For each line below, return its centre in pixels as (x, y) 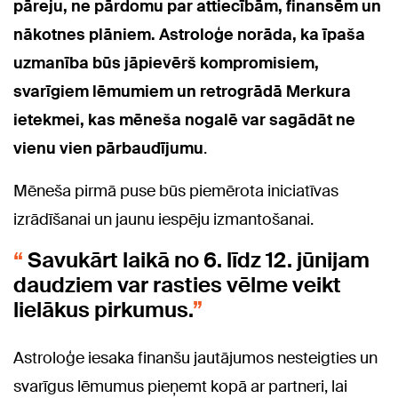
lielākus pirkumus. (103, 310)
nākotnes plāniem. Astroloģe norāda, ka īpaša (189, 35)
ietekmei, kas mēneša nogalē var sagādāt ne (184, 120)
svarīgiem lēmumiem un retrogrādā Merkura (182, 92)
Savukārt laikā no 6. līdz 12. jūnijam (196, 260)
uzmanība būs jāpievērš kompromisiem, (166, 64)
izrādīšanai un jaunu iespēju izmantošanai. (163, 220)
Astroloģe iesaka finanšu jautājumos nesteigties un (195, 358)
